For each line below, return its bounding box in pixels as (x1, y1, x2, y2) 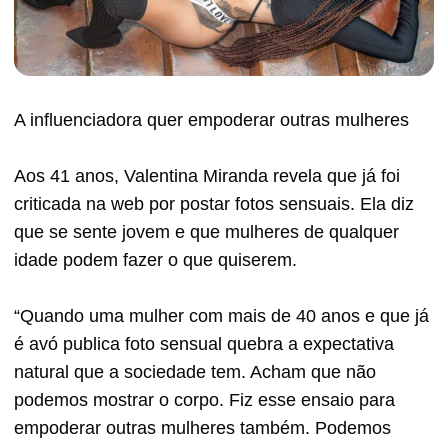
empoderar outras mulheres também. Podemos (14, 417, 391, 438)
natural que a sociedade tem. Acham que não (14, 361, 376, 382)
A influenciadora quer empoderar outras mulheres (14, 109, 409, 130)
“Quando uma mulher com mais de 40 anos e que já (14, 305, 429, 326)
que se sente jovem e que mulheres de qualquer (14, 221, 399, 242)
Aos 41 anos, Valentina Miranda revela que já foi (14, 165, 400, 186)
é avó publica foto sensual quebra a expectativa (14, 333, 394, 354)
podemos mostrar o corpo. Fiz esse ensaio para (14, 389, 395, 410)
